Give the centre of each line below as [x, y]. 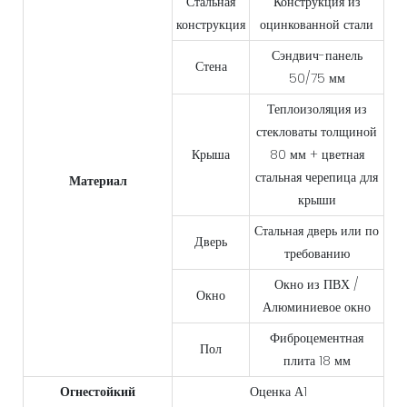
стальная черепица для [317, 178]
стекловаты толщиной [317, 132]
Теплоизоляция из [317, 109]
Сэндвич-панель [317, 56]
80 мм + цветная [317, 155]
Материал [98, 181]
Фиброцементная [317, 338]
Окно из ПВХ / [317, 285]
